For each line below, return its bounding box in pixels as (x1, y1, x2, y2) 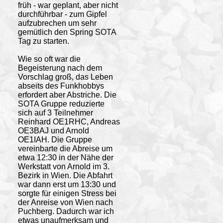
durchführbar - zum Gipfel (17, 9, 107, 18)
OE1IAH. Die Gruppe (17, 135, 92, 144)
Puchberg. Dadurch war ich (17, 207, 114, 216)
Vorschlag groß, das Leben (17, 72, 113, 81)
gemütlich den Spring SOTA (17, 27, 116, 36)
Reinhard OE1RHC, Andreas (17, 117, 120, 126)
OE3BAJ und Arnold (17, 126, 89, 135)
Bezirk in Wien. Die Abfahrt (17, 171, 112, 180)
